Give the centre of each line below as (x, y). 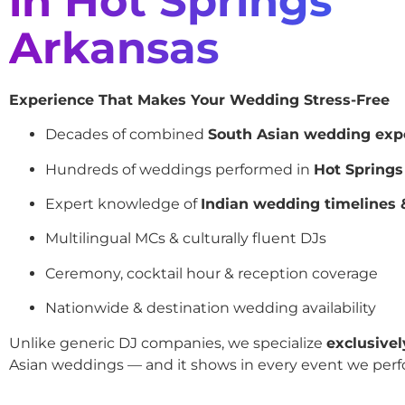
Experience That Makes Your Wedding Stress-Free (199, 99)
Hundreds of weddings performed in (179, 169)
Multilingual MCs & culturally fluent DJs (186, 239)
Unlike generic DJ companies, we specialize (168, 343)
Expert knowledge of (123, 204)
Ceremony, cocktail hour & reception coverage (212, 273)
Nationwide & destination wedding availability (211, 308)
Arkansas (114, 47)
